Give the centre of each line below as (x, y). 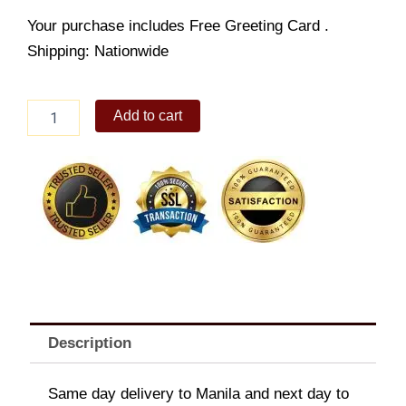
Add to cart (148, 116)
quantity (49, 163)
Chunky (48, 108)
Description (90, 343)
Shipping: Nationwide (98, 51)
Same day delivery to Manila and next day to (198, 393)
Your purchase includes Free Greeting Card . (178, 25)
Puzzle (45, 145)
